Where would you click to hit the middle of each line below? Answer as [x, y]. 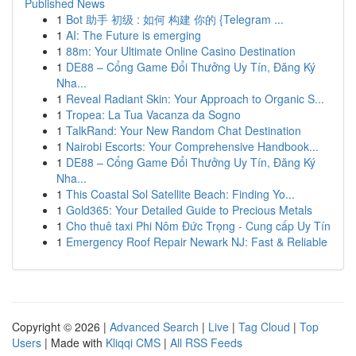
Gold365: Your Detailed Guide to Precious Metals [189, 210]
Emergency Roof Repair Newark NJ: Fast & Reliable [197, 242]
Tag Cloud [264, 327]
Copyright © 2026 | [61, 327]
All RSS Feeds [206, 342]
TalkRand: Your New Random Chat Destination [184, 130]
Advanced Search [154, 327]
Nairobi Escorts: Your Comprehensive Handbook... [192, 146]
